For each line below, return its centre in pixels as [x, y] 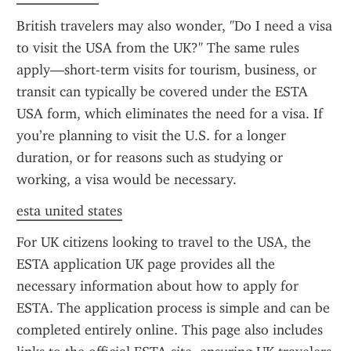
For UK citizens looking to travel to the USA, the [164, 242]
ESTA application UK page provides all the [146, 264]
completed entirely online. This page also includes [170, 330]
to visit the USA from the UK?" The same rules [158, 48]
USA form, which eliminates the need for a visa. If [170, 114]
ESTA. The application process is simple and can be [173, 308]
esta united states [69, 211]
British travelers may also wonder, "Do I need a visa [174, 26]
